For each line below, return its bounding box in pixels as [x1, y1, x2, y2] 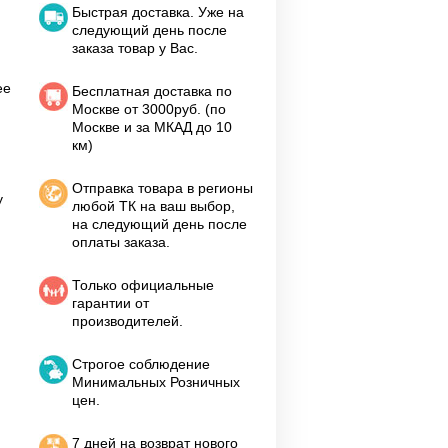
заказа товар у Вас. [72, 40, 198, 56]
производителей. [72, 313, 183, 329]
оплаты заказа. [72, 234, 170, 250]
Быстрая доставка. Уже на [72, 4, 244, 20]
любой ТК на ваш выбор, [72, 198, 235, 214]
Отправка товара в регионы [72, 180, 253, 196]
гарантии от [72, 295, 149, 311]
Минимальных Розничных [72, 374, 240, 390]
